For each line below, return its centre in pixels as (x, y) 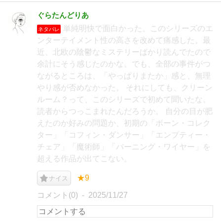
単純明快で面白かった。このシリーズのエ (138, 28)
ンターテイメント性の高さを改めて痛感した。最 (124, 40)
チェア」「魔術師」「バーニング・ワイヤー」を (124, 147)
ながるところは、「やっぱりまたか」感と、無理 (124, 76)
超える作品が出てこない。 (84, 159)
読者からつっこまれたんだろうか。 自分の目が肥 (125, 111)
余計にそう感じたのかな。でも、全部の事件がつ (124, 64)
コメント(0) (57, 195)
